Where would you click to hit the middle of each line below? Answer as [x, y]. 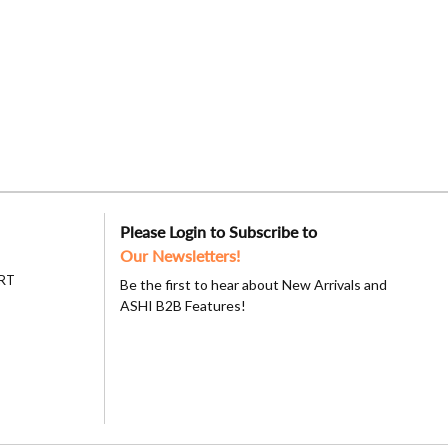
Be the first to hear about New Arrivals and [253, 284]
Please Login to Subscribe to [218, 231]
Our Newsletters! [179, 255]
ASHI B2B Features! [182, 305]
